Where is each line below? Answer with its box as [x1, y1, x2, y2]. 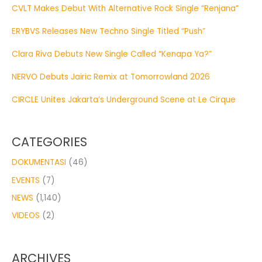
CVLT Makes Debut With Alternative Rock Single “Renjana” [12, 2, 239, 14]
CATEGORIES [12, 133, 87, 151]
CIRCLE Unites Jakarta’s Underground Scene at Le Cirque [12, 94, 236, 105]
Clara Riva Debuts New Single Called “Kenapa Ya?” [12, 48, 212, 60]
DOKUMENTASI [12, 157, 66, 168]
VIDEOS [12, 210, 40, 222]
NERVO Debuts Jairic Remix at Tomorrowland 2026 [12, 71, 210, 82]
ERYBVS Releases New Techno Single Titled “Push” [12, 25, 205, 37]
